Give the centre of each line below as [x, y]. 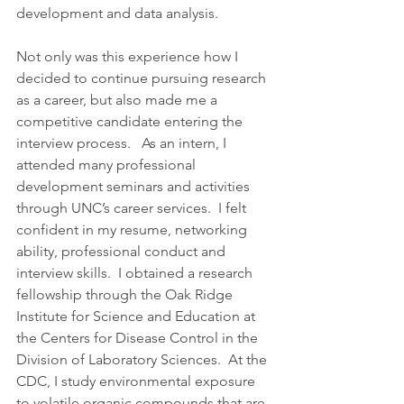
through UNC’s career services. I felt [133, 208]
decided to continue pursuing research [143, 78]
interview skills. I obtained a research [136, 273]
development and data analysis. [117, 14]
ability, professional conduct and [123, 252]
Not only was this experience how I [129, 57]
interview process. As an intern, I [123, 143]
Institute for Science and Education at [138, 317]
